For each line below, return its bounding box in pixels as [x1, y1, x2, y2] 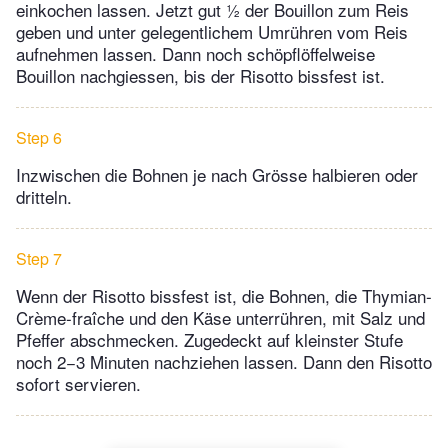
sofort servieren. [16, 371, 141, 397]
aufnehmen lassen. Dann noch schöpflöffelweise [16, 41, 375, 67]
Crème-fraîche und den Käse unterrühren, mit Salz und [16, 305, 425, 331]
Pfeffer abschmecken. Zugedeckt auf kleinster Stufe [16, 327, 403, 353]
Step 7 [16, 247, 62, 271]
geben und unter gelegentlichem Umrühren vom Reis [16, 19, 408, 45]
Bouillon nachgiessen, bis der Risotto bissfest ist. [16, 63, 385, 89]
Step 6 [16, 126, 62, 150]
